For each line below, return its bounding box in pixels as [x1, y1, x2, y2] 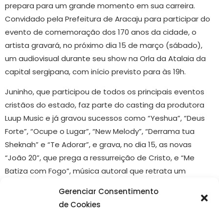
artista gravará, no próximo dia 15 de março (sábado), [5, 40, 202, 50]
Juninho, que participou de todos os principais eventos [5, 87, 204, 97]
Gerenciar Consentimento [59, 186, 158, 197]
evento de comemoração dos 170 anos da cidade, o [5, 27, 197, 37]
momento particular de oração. [5, 179, 120, 190]
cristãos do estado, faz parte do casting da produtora [5, 100, 204, 110]
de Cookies [59, 199, 101, 210]
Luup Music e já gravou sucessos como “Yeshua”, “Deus [5, 113, 205, 124]
